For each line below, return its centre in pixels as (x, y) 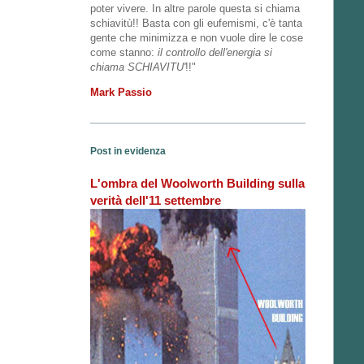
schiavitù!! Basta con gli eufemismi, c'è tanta (196, 24)
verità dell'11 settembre (156, 201)
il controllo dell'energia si (215, 53)
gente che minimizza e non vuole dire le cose (197, 38)
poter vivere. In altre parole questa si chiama (195, 9)
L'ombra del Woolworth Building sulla (197, 184)
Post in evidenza (128, 152)
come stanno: (124, 53)
